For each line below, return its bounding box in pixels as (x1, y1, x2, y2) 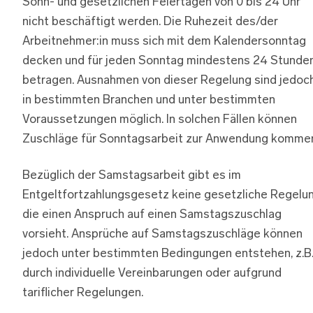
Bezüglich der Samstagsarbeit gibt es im (22, 169, 241, 182)
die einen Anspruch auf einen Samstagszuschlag (22, 208, 282, 221)
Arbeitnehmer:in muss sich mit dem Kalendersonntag (22, 35, 306, 48)
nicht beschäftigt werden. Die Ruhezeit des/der (22, 15, 278, 28)
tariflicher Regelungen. (22, 286, 143, 299)
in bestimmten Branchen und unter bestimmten (22, 94, 275, 106)
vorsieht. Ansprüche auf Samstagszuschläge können (22, 228, 303, 240)
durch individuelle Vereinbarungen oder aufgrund (22, 267, 282, 279)
